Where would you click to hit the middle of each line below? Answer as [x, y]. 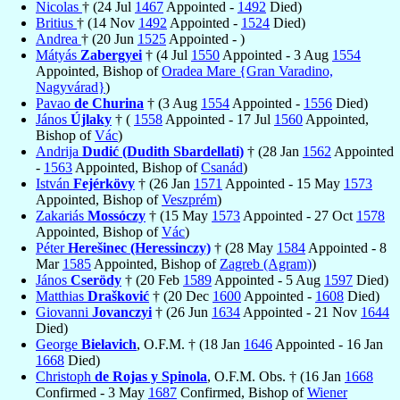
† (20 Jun [109, 38]
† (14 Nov [108, 22]
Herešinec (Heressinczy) [139, 247]
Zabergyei [111, 54]
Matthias [62, 296]
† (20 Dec [181, 296]
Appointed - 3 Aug [276, 54]
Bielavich [109, 344]
